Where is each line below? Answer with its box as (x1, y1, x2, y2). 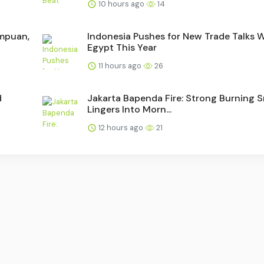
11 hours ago (97, 60, 143, 71)
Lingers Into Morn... (87, 103, 171, 115)
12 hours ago (97, 122, 145, 133)
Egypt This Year (87, 41, 157, 54)
